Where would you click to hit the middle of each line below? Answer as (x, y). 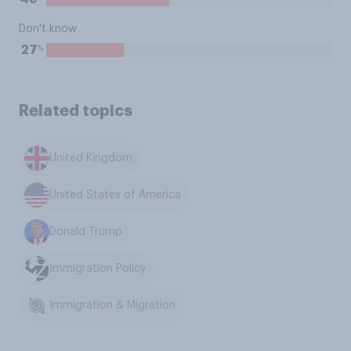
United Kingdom (91, 159)
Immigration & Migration (113, 305)
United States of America (116, 195)
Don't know (48, 29)
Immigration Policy (98, 268)
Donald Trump (86, 232)
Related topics (76, 110)
